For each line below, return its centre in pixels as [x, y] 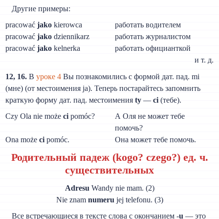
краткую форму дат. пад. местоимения [70, 100]
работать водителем [148, 25]
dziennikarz [71, 37]
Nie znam [72, 199]
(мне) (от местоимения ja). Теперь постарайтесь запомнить [103, 88]
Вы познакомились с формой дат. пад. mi [131, 77]
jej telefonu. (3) [139, 199]
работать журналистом [153, 37]
